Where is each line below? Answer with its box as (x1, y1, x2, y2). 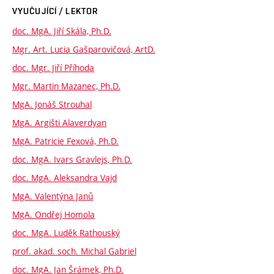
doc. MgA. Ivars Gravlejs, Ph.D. (12, 153, 132, 165)
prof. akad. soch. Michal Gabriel (12, 245, 136, 257)
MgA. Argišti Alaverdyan (12, 116, 106, 128)
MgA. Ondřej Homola (12, 208, 95, 220)
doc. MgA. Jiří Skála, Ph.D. (12, 24, 111, 37)
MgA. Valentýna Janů (12, 190, 93, 202)
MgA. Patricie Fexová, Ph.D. (12, 135, 119, 147)
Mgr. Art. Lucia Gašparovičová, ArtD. (12, 43, 155, 55)
